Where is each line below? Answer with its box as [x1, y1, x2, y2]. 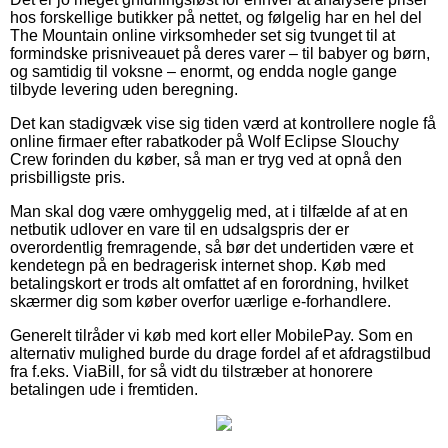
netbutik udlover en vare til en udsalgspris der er [10, 220, 349, 238]
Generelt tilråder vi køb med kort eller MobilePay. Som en [10, 326, 413, 344]
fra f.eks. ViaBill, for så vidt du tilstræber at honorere [10, 362, 373, 380]
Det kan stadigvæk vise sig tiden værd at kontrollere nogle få [10, 114, 436, 132]
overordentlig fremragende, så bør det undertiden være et [10, 238, 413, 256]
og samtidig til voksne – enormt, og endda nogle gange [10, 62, 397, 80]
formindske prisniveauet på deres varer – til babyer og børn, [10, 44, 430, 62]
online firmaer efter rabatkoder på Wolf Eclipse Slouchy [10, 132, 399, 150]
